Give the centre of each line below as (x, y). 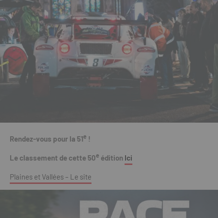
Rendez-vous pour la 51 (46, 139)
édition (112, 158)
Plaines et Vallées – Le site (51, 177)
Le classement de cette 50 (53, 158)
